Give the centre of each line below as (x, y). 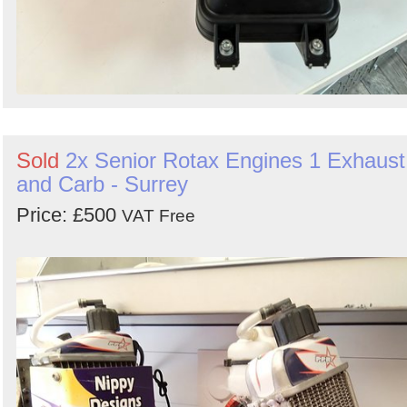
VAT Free (159, 215)
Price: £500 (69, 214)
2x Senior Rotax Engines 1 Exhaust (235, 160)
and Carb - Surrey (102, 184)
